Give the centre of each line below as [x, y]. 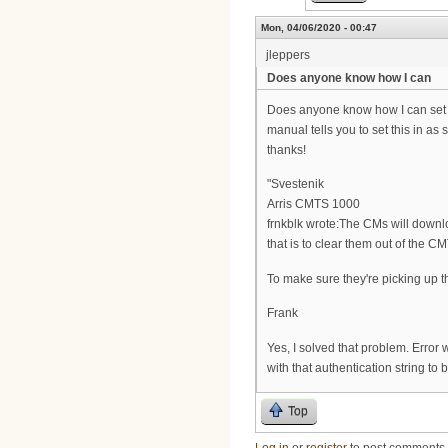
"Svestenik [295, 184]
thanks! [286, 149]
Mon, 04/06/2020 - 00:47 [319, 28]
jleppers [288, 55]
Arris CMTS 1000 [313, 204]
